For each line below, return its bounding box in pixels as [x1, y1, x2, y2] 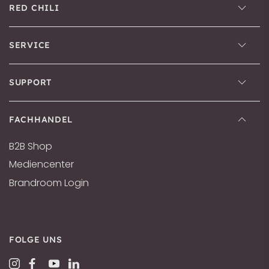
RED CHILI [9, 2, 59, 13]
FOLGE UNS [9, 234, 62, 245]
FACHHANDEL [9, 114, 73, 125]
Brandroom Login [9, 175, 89, 190]
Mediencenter [9, 157, 74, 171]
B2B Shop [9, 139, 52, 153]
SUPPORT [9, 77, 52, 88]
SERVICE [9, 40, 50, 50]
